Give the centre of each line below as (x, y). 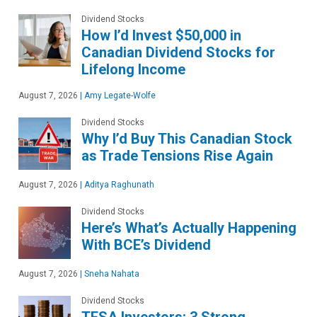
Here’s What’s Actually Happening (189, 227)
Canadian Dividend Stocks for (178, 52)
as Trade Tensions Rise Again (177, 155)
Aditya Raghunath (118, 184)
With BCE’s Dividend (146, 244)
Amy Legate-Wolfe (119, 95)
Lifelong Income (133, 69)
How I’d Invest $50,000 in (161, 35)
